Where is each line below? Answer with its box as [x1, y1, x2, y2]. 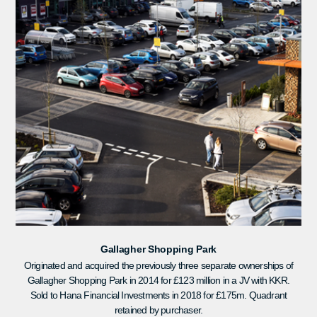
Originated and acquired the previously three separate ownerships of [23, 259, 294, 271]
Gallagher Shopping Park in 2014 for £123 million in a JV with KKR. [27, 274, 290, 286]
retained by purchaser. [114, 304, 203, 316]
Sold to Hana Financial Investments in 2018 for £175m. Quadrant [30, 289, 287, 301]
